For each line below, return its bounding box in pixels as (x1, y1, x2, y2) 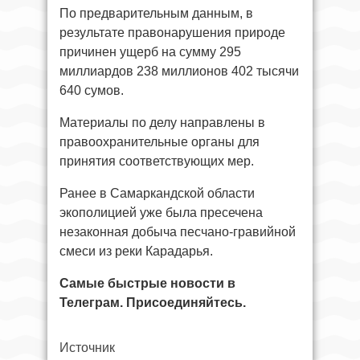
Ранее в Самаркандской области (59, 186, 255, 200)
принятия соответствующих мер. (59, 154, 257, 168)
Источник (59, 341, 115, 354)
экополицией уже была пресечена (59, 206, 263, 219)
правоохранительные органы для (59, 135, 260, 149)
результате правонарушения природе (59, 26, 285, 39)
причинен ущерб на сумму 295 (59, 45, 241, 59)
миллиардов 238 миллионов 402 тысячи (59, 64, 299, 78)
